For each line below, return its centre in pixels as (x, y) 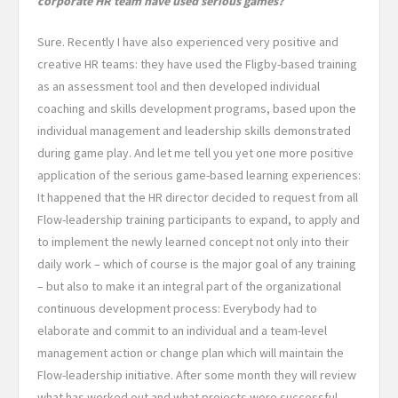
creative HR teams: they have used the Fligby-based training (197, 64)
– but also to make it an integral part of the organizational (189, 287)
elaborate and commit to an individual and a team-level (182, 331)
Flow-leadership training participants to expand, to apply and (199, 220)
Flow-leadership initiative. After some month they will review (197, 375)
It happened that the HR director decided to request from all (198, 198)
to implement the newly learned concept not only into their (193, 242)
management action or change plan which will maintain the (191, 353)
